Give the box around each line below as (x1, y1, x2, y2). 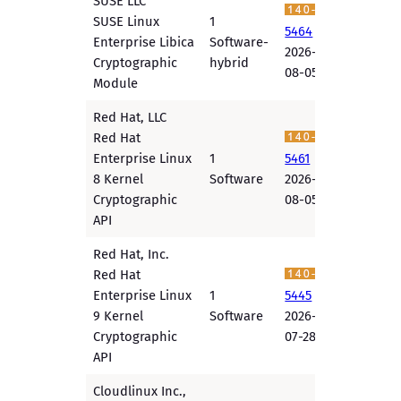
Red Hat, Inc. (93, 246, 170, 263)
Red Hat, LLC (93, 109, 167, 126)
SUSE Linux (93, 13, 160, 30)
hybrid (209, 55, 250, 72)
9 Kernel (93, 308, 144, 325)
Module (93, 75, 139, 92)
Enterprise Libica (93, 34, 195, 51)
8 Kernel (93, 171, 144, 188)
